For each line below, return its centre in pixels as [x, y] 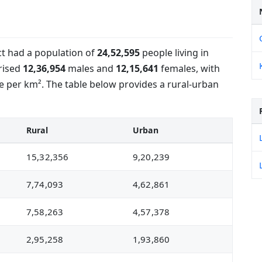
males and [91, 68]
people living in [174, 53]
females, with [189, 68]
